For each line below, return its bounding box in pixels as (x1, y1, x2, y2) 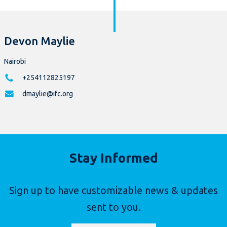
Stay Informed (69, 150, 158, 166)
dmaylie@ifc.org (22, 90, 73, 98)
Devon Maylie (4, 34, 75, 48)
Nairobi (4, 57, 26, 66)
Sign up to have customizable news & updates (9, 184, 218, 197)
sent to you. (86, 201, 141, 213)
